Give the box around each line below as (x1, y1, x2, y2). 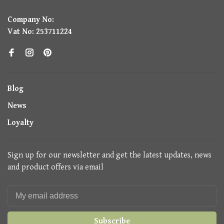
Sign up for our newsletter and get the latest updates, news (7, 150, 211, 160)
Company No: (7, 15, 54, 24)
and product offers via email (7, 162, 103, 172)
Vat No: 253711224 (7, 27, 72, 36)
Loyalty (7, 118, 33, 127)
